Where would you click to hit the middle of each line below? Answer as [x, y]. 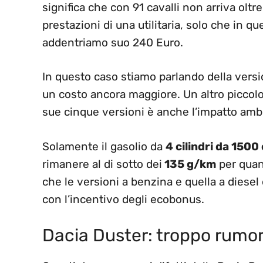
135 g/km [189, 164]
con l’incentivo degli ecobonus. [123, 199]
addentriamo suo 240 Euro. [113, 42]
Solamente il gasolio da [104, 146]
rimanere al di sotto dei [102, 164]
